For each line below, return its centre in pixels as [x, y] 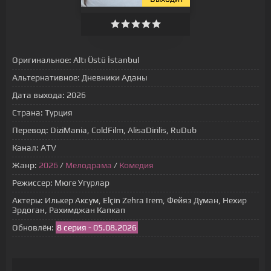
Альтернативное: [46, 77]
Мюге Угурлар [82, 183]
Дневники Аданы [113, 77]
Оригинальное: [42, 60]
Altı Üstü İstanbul [105, 60]
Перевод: [30, 130]
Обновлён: [33, 227]
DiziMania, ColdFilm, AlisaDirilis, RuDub [122, 130]
